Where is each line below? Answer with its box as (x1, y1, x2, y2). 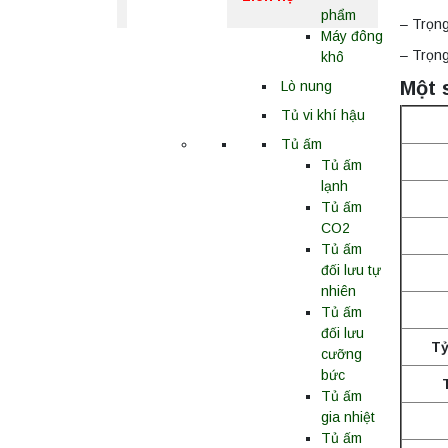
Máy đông (321, 28, 383, 44)
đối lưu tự (321, 262, 381, 278)
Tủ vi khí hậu (281, 107, 365, 123)
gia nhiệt (321, 409, 375, 425)
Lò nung (281, 78, 332, 94)
